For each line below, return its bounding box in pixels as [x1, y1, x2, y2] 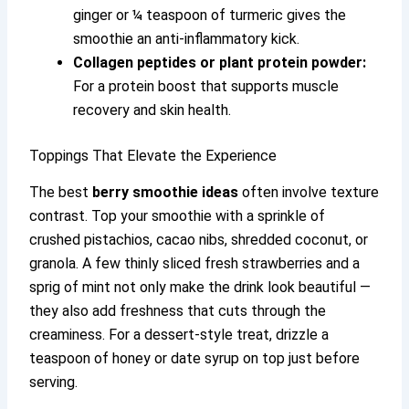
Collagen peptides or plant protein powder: [73, 53, 367, 71]
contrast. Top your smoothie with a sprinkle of [29, 207, 326, 225]
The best [29, 184, 93, 202]
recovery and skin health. [73, 100, 232, 119]
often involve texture [238, 184, 380, 202]
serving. [29, 373, 79, 392]
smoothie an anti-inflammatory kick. [73, 29, 300, 47]
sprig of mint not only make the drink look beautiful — [29, 278, 372, 297]
